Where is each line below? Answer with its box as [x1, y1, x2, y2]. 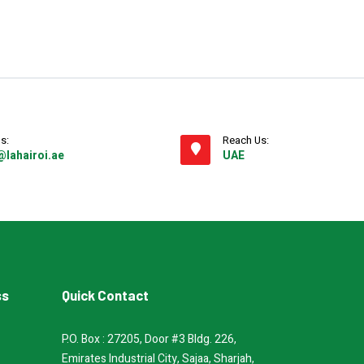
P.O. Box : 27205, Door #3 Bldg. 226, [62, 331, 236, 348]
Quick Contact [62, 287, 149, 303]
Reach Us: [223, 132, 269, 148]
